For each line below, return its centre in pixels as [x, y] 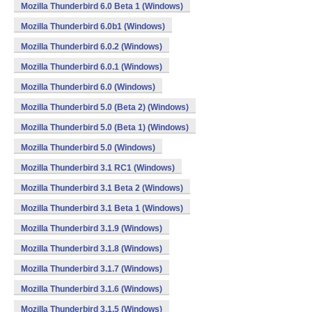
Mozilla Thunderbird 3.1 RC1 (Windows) [98, 168]
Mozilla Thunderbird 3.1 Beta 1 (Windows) [102, 208]
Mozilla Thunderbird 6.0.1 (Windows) [92, 67]
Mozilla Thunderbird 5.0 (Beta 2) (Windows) [105, 107]
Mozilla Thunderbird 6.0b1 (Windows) [93, 26]
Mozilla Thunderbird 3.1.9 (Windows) [92, 228]
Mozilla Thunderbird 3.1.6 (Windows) [92, 289]
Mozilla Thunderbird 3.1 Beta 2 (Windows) [102, 188]
